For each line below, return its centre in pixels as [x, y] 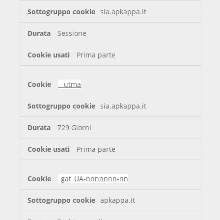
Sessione [72, 33]
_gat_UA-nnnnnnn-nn [93, 179]
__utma [70, 84]
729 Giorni [75, 128]
